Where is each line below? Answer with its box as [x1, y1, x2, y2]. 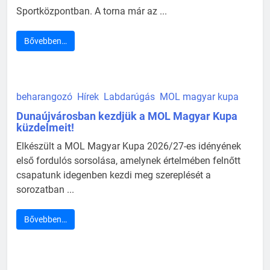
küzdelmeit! [16, 121, 74, 134]
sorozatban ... [16, 183, 74, 195]
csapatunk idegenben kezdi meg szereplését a [16, 169, 211, 181]
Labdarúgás [104, 90, 155, 102]
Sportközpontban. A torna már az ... [16, 5, 167, 17]
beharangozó [16, 90, 72, 102]
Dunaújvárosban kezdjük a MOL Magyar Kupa [16, 109, 237, 122]
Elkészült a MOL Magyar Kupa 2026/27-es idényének [16, 140, 241, 152]
